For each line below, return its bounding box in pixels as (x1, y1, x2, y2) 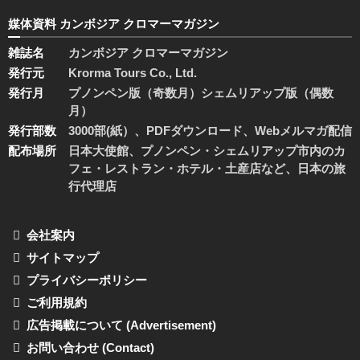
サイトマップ (26, 250, 99, 264)
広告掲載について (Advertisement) (26, 317, 216, 332)
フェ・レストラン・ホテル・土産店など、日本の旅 (68, 161, 346, 175)
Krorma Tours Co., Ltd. (68, 65, 197, 80)
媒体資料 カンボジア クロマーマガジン (8, 17, 219, 31)
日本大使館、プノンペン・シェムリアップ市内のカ (68, 143, 346, 157)
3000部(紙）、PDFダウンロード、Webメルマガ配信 (68, 123, 352, 137)
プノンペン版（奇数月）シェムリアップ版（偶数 (68, 85, 333, 100)
